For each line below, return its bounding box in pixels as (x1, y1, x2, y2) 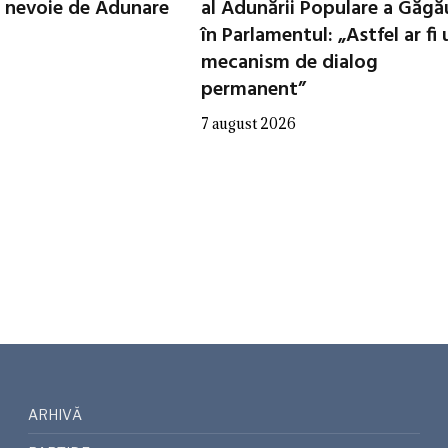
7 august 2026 (201, 113, 296, 133)
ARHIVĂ (28, 406, 83, 424)
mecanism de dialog (201, 46, 378, 79)
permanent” (201, 73, 306, 106)
